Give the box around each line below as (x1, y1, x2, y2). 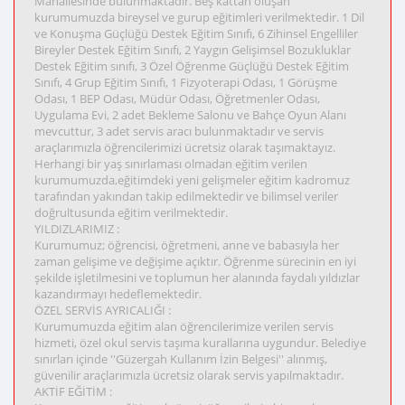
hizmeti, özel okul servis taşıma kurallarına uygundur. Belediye (34, 334, 366, 351)
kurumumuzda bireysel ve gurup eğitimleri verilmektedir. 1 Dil (34, 9, 364, 25)
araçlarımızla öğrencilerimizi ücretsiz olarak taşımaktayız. (34, 139, 335, 155)
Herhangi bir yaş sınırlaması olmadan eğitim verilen (34, 155, 307, 172)
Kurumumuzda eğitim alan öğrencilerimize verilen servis (34, 318, 334, 334)
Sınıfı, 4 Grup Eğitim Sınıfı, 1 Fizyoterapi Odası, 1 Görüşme (34, 74, 337, 90)
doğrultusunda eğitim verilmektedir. (34, 204, 228, 221)
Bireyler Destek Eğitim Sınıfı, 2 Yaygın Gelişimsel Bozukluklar (34, 42, 351, 58)
